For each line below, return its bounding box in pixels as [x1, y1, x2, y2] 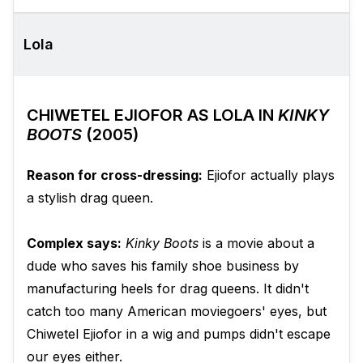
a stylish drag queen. [27, 190, 153, 207]
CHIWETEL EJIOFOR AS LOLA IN [27, 105, 278, 126]
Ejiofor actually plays [203, 167, 335, 184]
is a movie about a [199, 235, 314, 252]
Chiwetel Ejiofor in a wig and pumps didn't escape [27, 326, 331, 343]
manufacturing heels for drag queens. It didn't [27, 280, 309, 297]
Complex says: [27, 235, 122, 252]
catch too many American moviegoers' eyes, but [27, 303, 327, 320]
